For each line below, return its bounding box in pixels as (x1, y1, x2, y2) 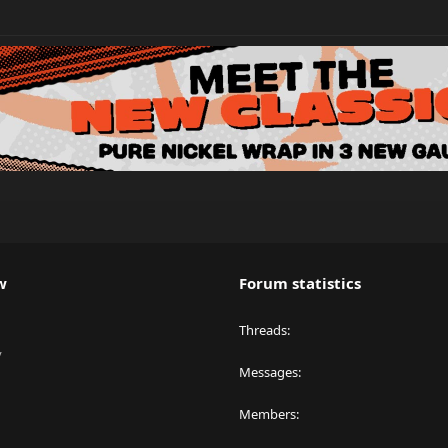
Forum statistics (239, 273, 361, 293)
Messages (239, 363, 298, 381)
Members (239, 405, 296, 423)
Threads (239, 321, 287, 339)
